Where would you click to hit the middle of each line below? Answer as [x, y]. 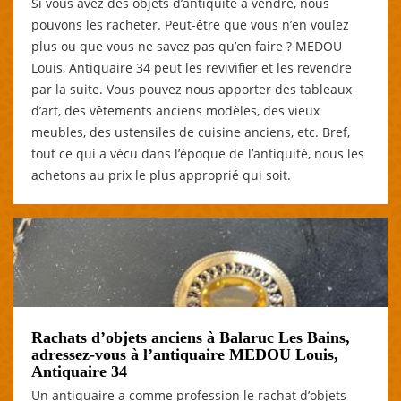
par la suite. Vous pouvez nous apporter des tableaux [192, 89]
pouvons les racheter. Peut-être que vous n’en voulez [190, 24]
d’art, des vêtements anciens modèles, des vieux [175, 110]
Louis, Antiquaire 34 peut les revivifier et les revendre [192, 67]
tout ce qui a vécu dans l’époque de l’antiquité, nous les [198, 153]
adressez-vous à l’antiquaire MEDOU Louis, [185, 354]
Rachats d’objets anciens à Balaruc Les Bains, [191, 337]
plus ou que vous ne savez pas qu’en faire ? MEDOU [187, 46]
